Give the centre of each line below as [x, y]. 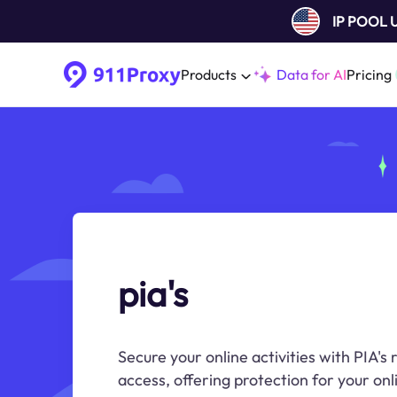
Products [209, 74]
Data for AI [311, 74]
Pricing [369, 74]
